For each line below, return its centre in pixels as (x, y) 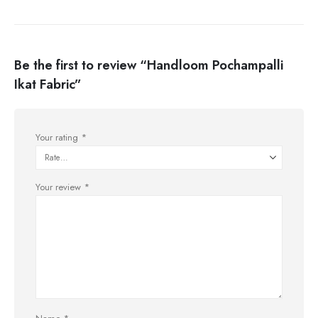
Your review (60, 187)
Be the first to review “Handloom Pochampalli (149, 65)
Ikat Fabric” (48, 84)
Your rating (58, 137)
